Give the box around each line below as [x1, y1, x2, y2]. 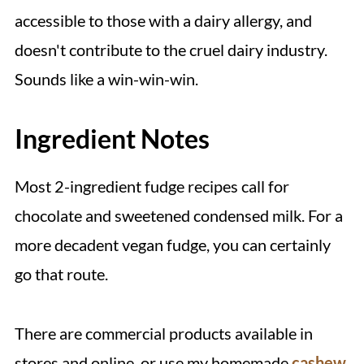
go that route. [14, 264, 108, 284]
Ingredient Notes [14, 123, 210, 154]
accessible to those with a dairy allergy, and [14, 11, 312, 30]
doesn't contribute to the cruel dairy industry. [14, 40, 327, 59]
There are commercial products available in [14, 323, 313, 343]
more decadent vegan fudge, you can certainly [14, 235, 331, 254]
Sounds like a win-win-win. [14, 69, 198, 89]
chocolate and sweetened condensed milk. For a [14, 206, 343, 225]
